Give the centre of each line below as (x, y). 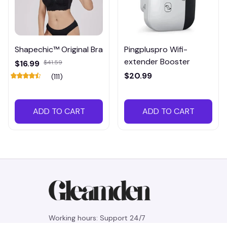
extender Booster (157, 61)
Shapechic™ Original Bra (59, 49)
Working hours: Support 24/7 (97, 218)
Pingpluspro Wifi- (156, 49)
